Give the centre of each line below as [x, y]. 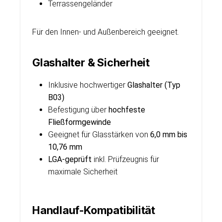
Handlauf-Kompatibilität [94, 210]
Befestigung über [78, 110]
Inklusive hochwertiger [88, 85]
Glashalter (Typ [154, 85]
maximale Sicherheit [83, 172]
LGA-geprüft [70, 159]
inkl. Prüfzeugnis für [125, 159]
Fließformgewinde [80, 122]
